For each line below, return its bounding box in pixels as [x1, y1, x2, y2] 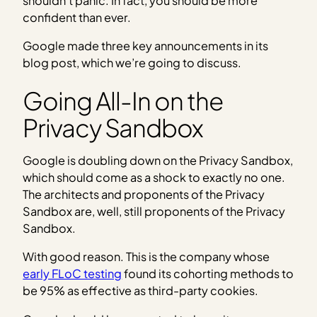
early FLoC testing [23, 266, 122, 282]
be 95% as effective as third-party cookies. [23, 283, 259, 299]
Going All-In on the [23, 84, 223, 116]
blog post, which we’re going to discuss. [23, 55, 242, 71]
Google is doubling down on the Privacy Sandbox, [23, 153, 294, 168]
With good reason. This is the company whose [23, 249, 270, 265]
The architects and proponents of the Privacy [23, 187, 265, 202]
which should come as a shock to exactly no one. [23, 170, 286, 185]
